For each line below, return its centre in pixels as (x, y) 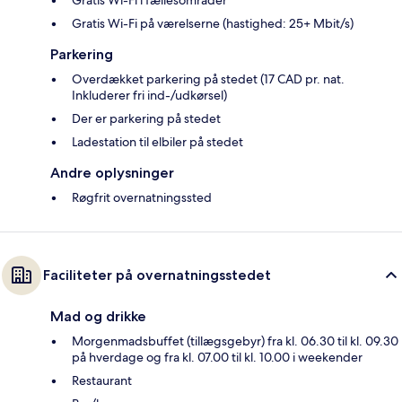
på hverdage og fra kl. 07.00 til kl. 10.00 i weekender (217, 358)
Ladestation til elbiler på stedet (157, 142)
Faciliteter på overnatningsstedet (157, 275)
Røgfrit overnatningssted (142, 198)
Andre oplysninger (112, 173)
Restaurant (102, 381)
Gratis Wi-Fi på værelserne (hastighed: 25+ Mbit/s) (213, 24)
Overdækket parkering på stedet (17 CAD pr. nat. (208, 79)
